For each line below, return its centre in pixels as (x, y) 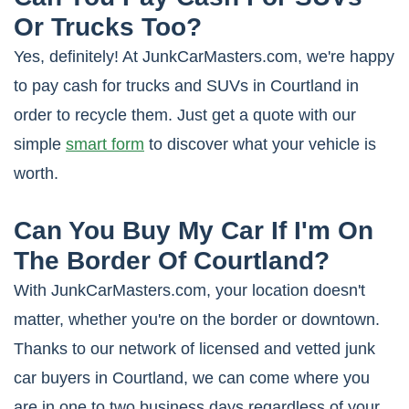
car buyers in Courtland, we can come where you (192, 378)
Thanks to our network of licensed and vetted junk (194, 349)
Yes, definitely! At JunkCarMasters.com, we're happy (204, 57)
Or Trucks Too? (108, 27)
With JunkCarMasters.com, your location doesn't (189, 291)
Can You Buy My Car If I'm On (194, 231)
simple (40, 145)
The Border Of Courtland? (172, 261)
